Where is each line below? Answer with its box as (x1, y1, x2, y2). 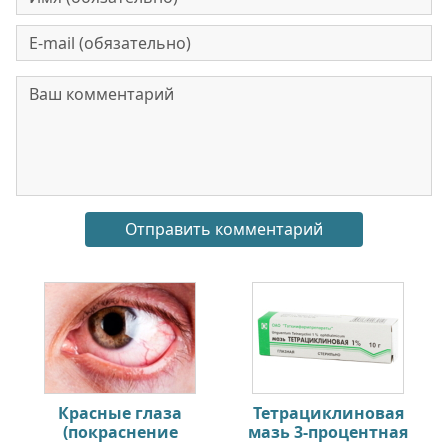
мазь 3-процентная (248, 421, 408, 444)
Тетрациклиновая (252, 402, 404, 425)
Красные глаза (58, 402, 182, 425)
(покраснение (62, 421, 178, 444)
